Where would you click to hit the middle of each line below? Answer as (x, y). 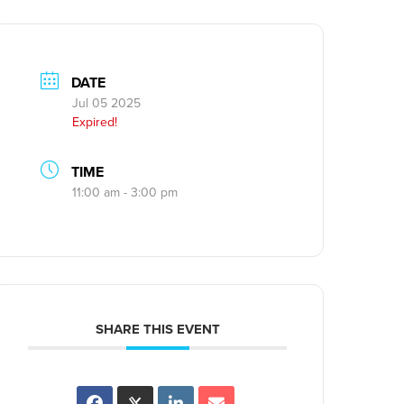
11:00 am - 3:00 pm (125, 192)
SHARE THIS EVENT (157, 329)
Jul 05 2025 (107, 103)
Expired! (95, 122)
